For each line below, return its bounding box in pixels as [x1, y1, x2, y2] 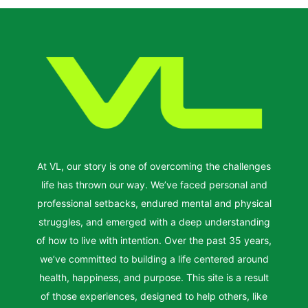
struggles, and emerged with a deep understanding [38, 215, 270, 228]
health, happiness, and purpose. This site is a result [39, 271, 269, 283]
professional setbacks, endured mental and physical [36, 197, 272, 209]
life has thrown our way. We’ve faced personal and [41, 178, 267, 190]
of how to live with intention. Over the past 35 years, [36, 234, 272, 246]
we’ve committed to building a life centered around [39, 252, 269, 265]
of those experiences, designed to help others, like [41, 289, 267, 302]
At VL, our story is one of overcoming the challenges [37, 159, 271, 172]
